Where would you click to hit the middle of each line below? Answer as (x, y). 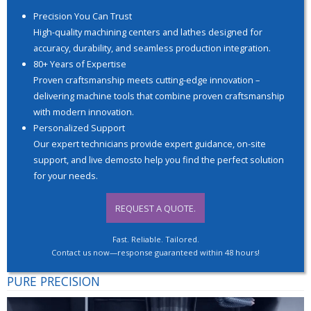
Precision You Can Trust (82, 16)
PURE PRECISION (53, 281)
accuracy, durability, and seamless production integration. (152, 48)
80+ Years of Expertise (79, 64)
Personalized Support (79, 127)
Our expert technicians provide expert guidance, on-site (149, 143)
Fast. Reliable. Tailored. (155, 239)
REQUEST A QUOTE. (155, 208)
